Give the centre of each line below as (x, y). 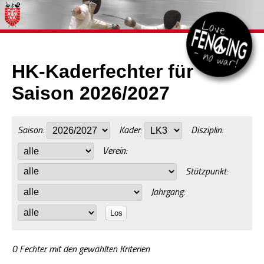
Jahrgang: (168, 192)
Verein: (115, 151)
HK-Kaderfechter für (103, 72)
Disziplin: (207, 130)
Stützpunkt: (207, 171)
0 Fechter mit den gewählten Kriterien (81, 249)
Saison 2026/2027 (91, 93)
